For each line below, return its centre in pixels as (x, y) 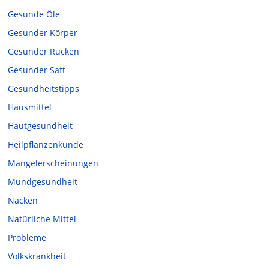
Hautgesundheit (41, 126)
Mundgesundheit (43, 182)
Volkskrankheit (37, 256)
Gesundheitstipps (44, 89)
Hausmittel (30, 107)
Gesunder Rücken (44, 52)
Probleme (27, 238)
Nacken (23, 201)
